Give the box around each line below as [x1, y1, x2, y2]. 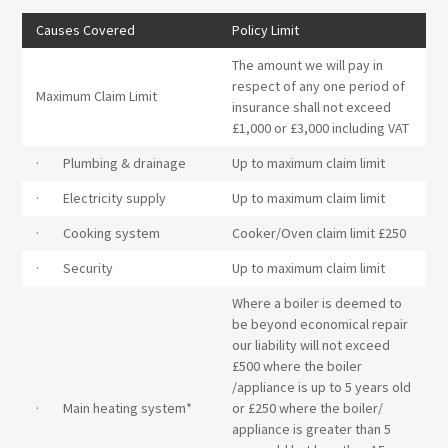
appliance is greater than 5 [232, 420, 391, 439]
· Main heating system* [36, 399, 192, 418]
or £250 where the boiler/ [232, 399, 383, 418]
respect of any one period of [232, 77, 405, 96]
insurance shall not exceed [232, 98, 391, 117]
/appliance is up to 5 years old [232, 378, 411, 397]
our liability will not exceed [232, 336, 390, 355]
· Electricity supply [36, 189, 166, 208]
